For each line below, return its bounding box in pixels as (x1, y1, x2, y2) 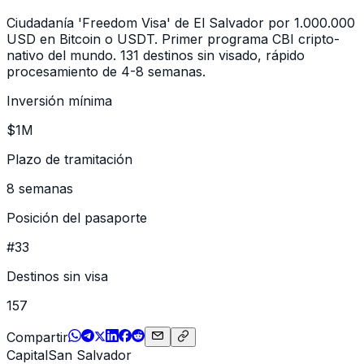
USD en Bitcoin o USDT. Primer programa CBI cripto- (6, 30, 340, 47)
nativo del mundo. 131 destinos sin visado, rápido (6, 46, 305, 63)
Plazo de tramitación (6, 150, 132, 167)
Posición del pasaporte (6, 209, 147, 226)
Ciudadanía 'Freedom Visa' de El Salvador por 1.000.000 (6, 14, 355, 31)
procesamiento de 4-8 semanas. (6, 63, 206, 80)
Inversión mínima (6, 92, 112, 109)
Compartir (6, 328, 68, 345)
